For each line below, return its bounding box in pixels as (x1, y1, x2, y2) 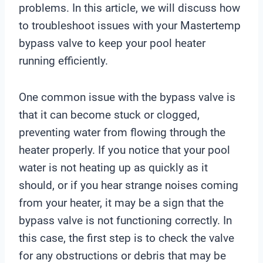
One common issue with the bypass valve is (19, 90, 235, 104)
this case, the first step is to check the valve (19, 231, 234, 245)
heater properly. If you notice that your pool (19, 143, 230, 157)
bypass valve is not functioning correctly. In (19, 214, 232, 228)
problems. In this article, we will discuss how (19, 1, 240, 15)
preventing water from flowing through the (19, 126, 225, 140)
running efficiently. (19, 54, 108, 68)
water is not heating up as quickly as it (19, 161, 208, 175)
